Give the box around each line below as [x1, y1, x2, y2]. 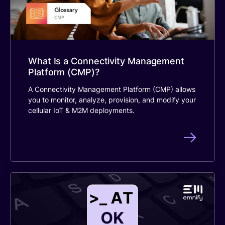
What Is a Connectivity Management [28, 55, 185, 66]
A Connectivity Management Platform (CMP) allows [28, 84, 195, 93]
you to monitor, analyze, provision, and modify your [28, 95, 196, 104]
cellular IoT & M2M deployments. [28, 105, 135, 115]
